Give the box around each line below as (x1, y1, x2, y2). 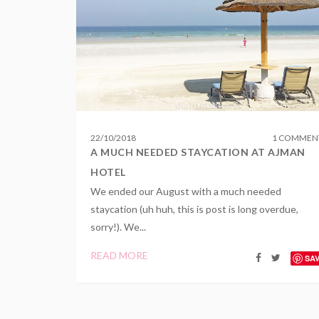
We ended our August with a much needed (90, 185, 281, 197)
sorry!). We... (90, 221, 146, 233)
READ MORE (90, 249, 148, 261)
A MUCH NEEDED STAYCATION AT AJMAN (90, 146, 305, 158)
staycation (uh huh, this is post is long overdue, (90, 203, 298, 215)
